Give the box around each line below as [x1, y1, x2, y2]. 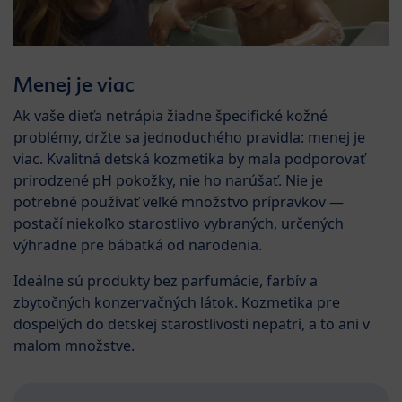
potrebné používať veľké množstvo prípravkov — [13, 191, 344, 212]
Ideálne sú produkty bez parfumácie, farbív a [13, 270, 318, 291]
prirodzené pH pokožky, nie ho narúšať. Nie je [13, 170, 323, 190]
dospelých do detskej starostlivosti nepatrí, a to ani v [13, 313, 370, 334]
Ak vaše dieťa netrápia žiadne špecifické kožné [13, 105, 328, 126]
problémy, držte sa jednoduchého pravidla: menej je [13, 127, 365, 147]
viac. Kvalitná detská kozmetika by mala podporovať [13, 148, 365, 169]
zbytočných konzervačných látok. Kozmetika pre [13, 292, 340, 312]
